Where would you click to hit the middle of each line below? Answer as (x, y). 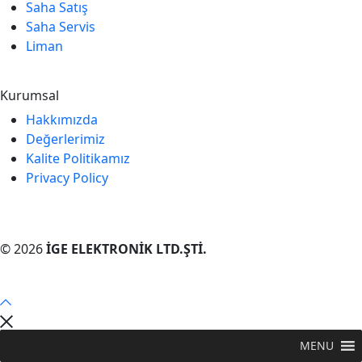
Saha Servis (61, 26)
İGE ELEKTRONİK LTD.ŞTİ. (126, 248)
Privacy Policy (67, 177)
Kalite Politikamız (78, 158)
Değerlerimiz (65, 139)
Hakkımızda (62, 119)
